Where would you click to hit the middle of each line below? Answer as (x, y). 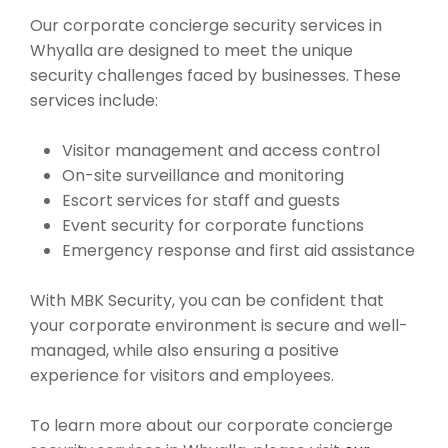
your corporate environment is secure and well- (219, 325)
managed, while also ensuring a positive (184, 350)
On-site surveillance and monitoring (203, 175)
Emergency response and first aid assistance (238, 250)
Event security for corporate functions (213, 225)
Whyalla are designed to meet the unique (191, 50)
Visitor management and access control (221, 150)
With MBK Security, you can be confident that (207, 300)
